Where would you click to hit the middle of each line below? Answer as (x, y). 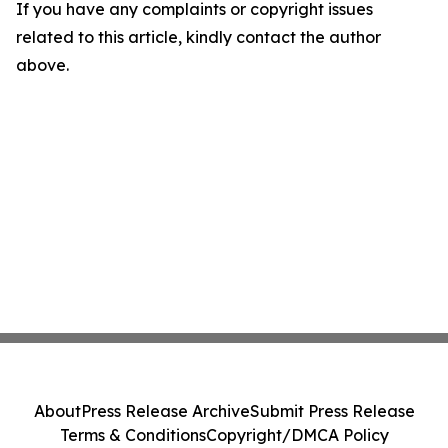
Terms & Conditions (132, 435)
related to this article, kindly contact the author (198, 37)
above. (42, 65)
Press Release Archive (165, 411)
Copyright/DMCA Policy (297, 435)
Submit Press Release (332, 411)
